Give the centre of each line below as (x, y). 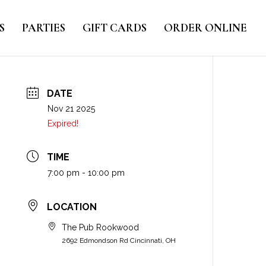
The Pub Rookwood (101, 227)
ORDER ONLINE (205, 28)
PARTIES (44, 28)
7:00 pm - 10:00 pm (86, 173)
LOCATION (72, 207)
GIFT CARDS (115, 28)
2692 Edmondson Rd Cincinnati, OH (119, 240)
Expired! (63, 124)
